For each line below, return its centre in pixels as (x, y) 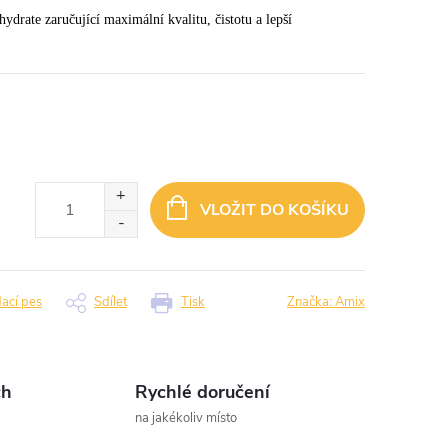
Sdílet (110, 302)
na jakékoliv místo (185, 418)
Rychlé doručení (202, 392)
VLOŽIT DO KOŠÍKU (274, 210)
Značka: (311, 302)
